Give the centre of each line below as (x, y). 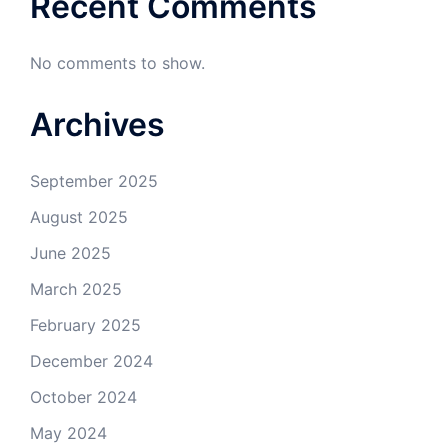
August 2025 (79, 216)
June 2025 (70, 252)
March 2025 (76, 288)
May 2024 (68, 432)
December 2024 (91, 360)
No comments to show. (117, 62)
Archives (97, 124)
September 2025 (94, 180)
